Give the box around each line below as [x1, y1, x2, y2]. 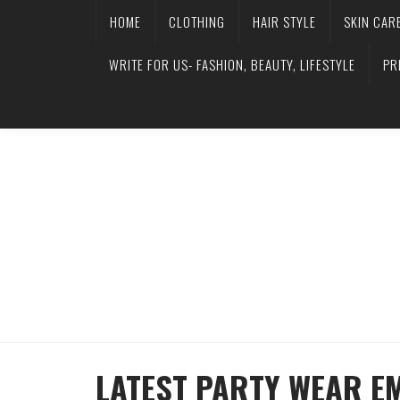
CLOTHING [169, 12, 225, 31]
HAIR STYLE [253, 12, 316, 31]
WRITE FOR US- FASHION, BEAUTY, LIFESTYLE [109, 54, 355, 74]
